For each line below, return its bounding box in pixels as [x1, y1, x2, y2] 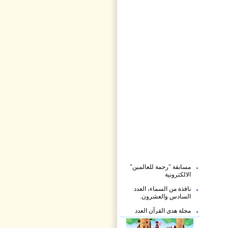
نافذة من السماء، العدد [134, 181, 191, 189]
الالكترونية [165, 167, 191, 175]
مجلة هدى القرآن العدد [135, 203, 191, 211]
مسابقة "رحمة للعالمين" [130, 159, 191, 167]
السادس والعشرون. [140, 189, 191, 196]
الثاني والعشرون [149, 211, 191, 218]
